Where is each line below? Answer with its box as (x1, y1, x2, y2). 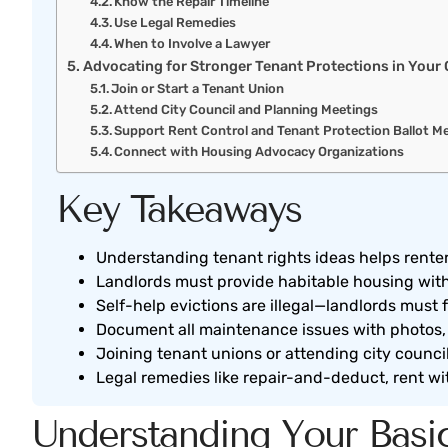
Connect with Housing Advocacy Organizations (114, 144, 405, 160)
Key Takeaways (56, 187, 301, 233)
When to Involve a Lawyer (114, 36, 271, 52)
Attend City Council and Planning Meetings (114, 102, 379, 118)
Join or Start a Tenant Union (111, 81, 285, 97)
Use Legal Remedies (114, 15, 237, 31)
